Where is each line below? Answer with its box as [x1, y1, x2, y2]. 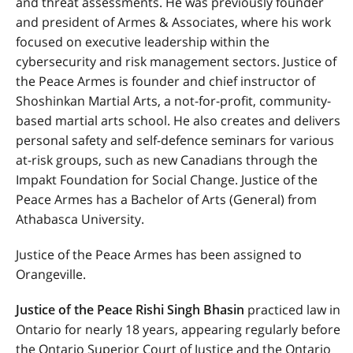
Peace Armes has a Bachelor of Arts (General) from [16, 191, 317, 208]
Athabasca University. [16, 210, 144, 228]
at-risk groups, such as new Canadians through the [16, 151, 318, 169]
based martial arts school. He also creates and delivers [16, 112, 340, 129]
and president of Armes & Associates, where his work [16, 13, 331, 31]
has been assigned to [176, 246, 302, 263]
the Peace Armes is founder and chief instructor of [16, 72, 315, 90]
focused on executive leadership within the [16, 33, 269, 50]
